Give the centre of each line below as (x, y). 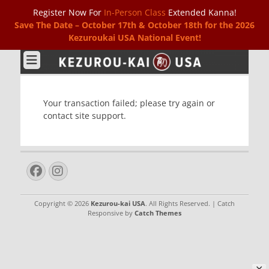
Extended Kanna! (201, 12)
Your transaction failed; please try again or (129, 103)
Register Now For (68, 12)
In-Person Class (134, 12)
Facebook (64, 170)
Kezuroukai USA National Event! (134, 38)
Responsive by (111, 213)
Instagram (93, 170)
